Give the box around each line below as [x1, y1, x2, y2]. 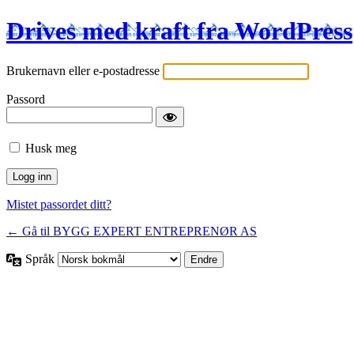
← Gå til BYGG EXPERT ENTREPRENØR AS [6, 224, 257, 238]
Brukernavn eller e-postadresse [6, 63, 160, 77]
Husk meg [25, 141, 77, 155]
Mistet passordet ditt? [6, 197, 111, 211]
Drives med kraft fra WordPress [6, 17, 352, 46]
